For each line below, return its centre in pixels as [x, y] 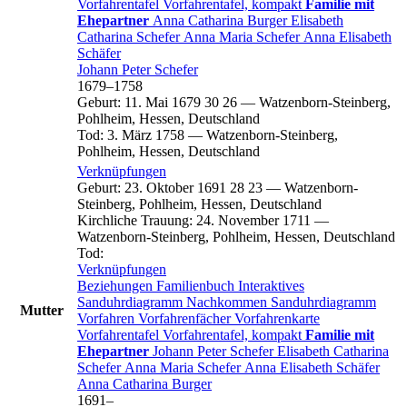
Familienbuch [197, 285]
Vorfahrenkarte [277, 318]
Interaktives [271, 285]
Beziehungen [117, 285]
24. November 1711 [253, 220]
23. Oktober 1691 [175, 187]
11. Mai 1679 [163, 102]
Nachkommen [228, 302]
